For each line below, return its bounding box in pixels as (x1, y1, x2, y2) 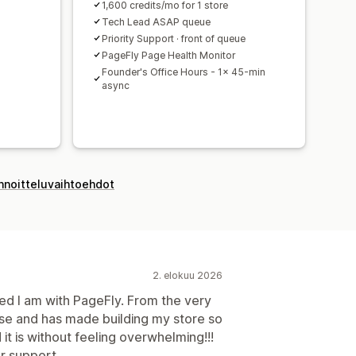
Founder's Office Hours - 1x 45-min (102, 65, 265, 78)
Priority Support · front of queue (102, 32, 246, 44)
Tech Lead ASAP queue (102, 15, 211, 28)
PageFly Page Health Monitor (102, 48, 235, 61)
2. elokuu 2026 (153, 269, 222, 281)
